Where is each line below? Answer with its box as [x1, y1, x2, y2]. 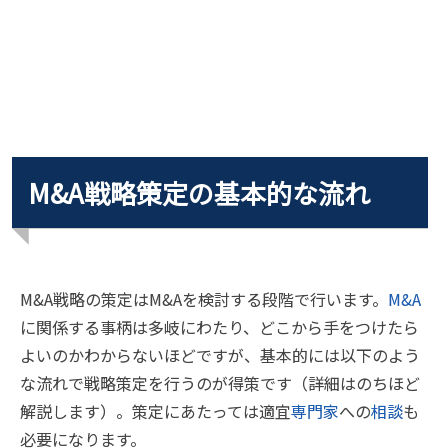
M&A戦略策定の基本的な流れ [28, 174, 370, 211]
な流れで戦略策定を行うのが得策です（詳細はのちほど [20, 371, 420, 395]
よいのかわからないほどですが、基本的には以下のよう [20, 343, 420, 367]
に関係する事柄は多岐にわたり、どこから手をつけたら [20, 315, 419, 339]
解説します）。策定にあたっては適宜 [20, 399, 291, 423]
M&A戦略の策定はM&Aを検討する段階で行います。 [20, 287, 388, 311]
